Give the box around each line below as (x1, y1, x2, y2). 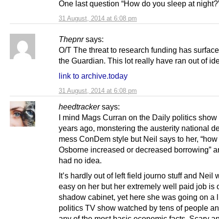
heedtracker (59, 102, 100, 111)
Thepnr (59, 34, 84, 44)
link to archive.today (59, 71, 128, 80)
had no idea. (59, 155, 102, 165)
